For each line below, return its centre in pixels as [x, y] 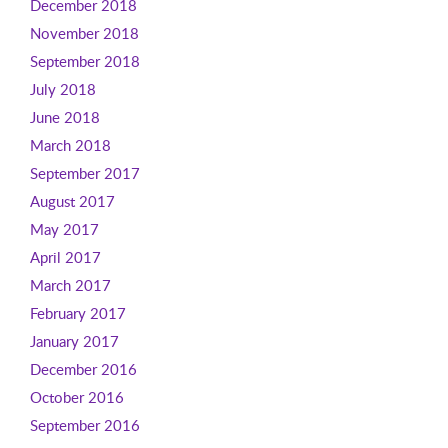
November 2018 [84, 33]
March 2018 [70, 145]
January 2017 [74, 341]
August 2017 [72, 201]
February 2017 [77, 313]
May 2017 [64, 229]
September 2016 [84, 425]
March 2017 [70, 285]
